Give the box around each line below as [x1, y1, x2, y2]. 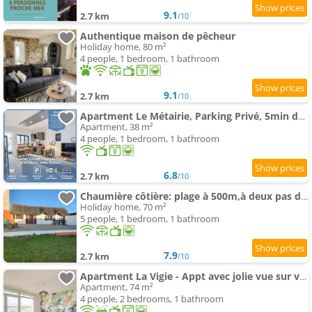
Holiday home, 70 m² [80, 201, 166, 214]
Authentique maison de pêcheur [80, 29, 235, 43]
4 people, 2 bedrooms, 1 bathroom [80, 292, 224, 306]
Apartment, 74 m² [80, 281, 153, 294]
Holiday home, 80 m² [80, 40, 166, 54]
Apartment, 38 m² [80, 120, 153, 134]
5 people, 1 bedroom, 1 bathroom [80, 212, 219, 226]
